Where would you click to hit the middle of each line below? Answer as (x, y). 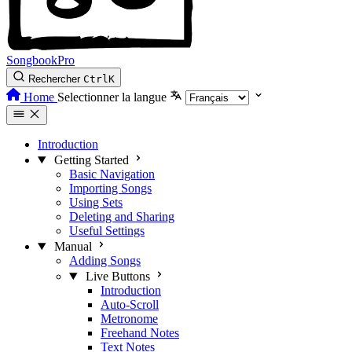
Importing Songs (110, 188)
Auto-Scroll (130, 304)
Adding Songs (105, 260)
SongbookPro (40, 60)
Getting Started (91, 160)
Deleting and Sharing (122, 216)
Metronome (129, 319)
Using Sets (96, 202)
